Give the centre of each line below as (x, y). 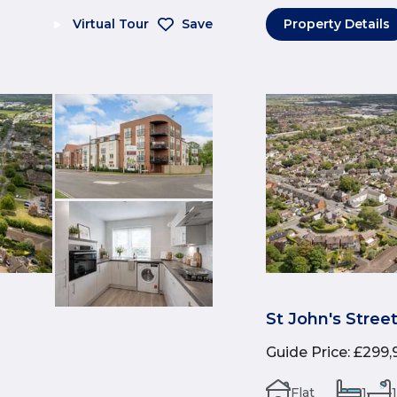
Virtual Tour (111, 24)
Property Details (337, 24)
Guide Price (307, 352)
